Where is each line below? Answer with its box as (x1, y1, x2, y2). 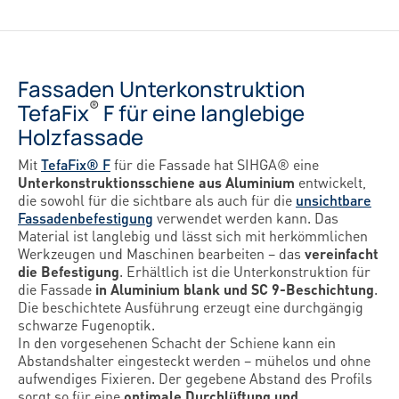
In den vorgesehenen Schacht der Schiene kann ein (18, 333, 336, 352)
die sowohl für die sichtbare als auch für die (18, 191, 296, 209)
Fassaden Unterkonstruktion (18, 74, 305, 103)
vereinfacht (305, 244, 379, 263)
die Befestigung (18, 262, 119, 281)
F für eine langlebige (99, 98, 305, 127)
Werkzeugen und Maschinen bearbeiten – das (18, 244, 305, 263)
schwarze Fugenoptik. (18, 315, 155, 334)
